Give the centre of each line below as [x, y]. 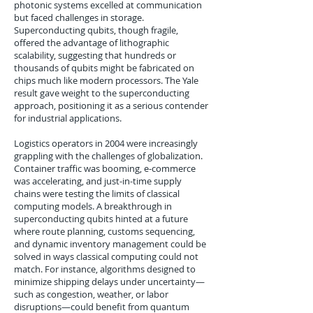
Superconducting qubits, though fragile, [96, 30]
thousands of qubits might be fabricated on [104, 68]
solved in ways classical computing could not [106, 256]
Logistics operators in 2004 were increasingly [106, 143]
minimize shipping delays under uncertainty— [109, 282]
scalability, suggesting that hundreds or [95, 55]
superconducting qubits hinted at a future [101, 219]
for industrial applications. [68, 118]
